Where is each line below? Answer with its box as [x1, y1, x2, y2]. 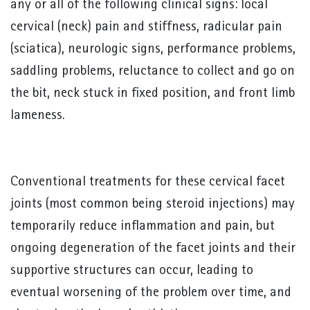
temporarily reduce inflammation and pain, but [10, 219, 275, 234]
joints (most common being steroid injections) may [10, 197, 295, 212]
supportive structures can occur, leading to [10, 264, 253, 278]
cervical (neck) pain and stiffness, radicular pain [10, 20, 282, 35]
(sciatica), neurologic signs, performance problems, [10, 42, 295, 57]
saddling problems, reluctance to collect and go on [10, 64, 295, 79]
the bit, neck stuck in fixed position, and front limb [10, 86, 295, 101]
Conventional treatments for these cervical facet [10, 175, 285, 190]
